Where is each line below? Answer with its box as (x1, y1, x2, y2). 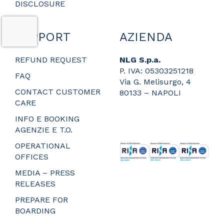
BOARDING (15, 205, 55, 215)
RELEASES (15, 178, 55, 188)
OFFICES (15, 151, 48, 161)
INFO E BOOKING (15, 113, 79, 123)
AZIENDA (119, 29, 172, 44)
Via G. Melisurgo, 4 (119, 76, 191, 86)
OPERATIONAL (15, 140, 70, 150)
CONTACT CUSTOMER (15, 86, 100, 96)
